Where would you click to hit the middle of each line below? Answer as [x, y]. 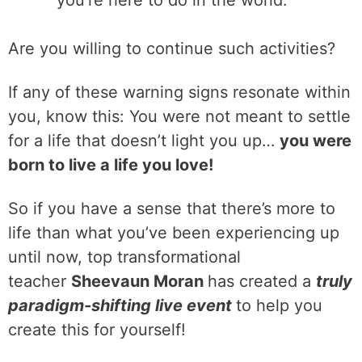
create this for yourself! [97, 330]
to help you [279, 305]
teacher [40, 281]
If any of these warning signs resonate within [179, 92]
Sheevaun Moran [139, 281]
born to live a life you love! [111, 165]
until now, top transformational [124, 257]
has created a [262, 281]
